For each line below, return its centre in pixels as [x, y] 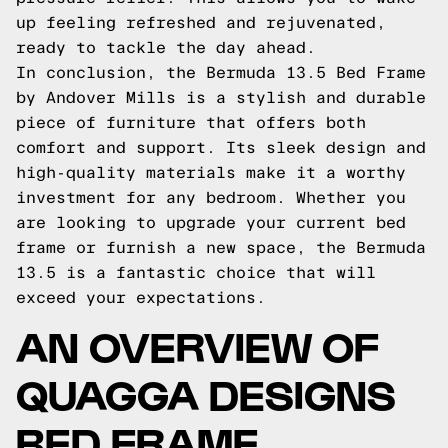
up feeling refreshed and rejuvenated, [201, 22]
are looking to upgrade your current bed [211, 222]
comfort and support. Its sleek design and [221, 147]
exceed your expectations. [141, 297]
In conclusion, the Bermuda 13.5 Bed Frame [221, 72]
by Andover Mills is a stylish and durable [221, 97]
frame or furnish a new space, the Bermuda [221, 247]
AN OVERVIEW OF [197, 344]
